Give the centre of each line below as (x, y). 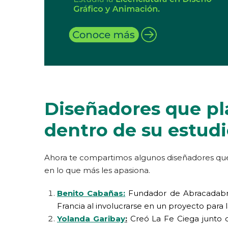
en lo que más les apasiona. (97, 170)
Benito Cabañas (90, 193)
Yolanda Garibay (91, 218)
